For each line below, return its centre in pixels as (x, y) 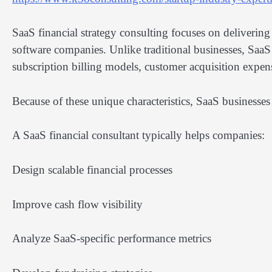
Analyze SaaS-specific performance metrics (112, 239)
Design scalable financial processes (92, 169)
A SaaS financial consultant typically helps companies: (138, 135)
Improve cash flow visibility (77, 204)
